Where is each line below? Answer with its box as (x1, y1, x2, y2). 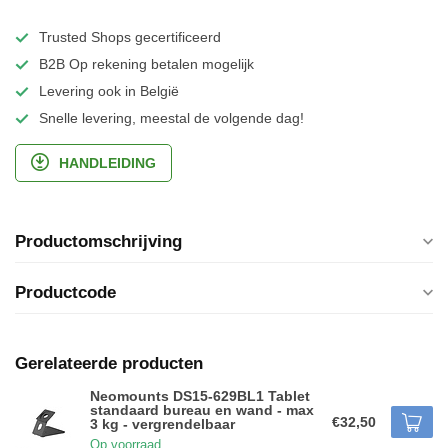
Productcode (15, 283, 116, 302)
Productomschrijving (15, 232, 182, 251)
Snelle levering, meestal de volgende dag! (39, 110, 304, 126)
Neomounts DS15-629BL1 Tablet (90, 388, 310, 404)
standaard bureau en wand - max (90, 402, 314, 418)
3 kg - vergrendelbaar (90, 416, 235, 432)
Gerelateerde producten (15, 354, 203, 373)
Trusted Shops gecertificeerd (39, 29, 221, 45)
